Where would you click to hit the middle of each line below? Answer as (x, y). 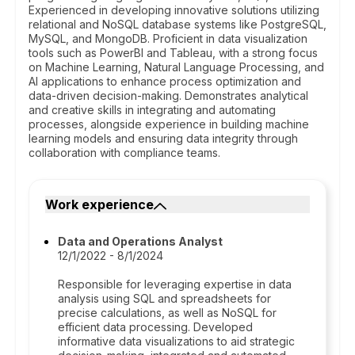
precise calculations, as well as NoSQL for (167, 313)
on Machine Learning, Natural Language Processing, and (176, 67)
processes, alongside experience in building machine (169, 124)
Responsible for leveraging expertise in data (175, 284)
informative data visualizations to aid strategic (176, 341)
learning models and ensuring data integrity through (163, 138)
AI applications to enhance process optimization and (165, 81)
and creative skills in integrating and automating (152, 110)
